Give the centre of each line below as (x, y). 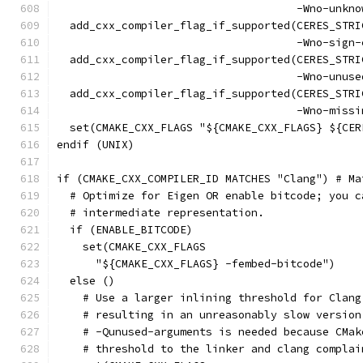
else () (86, 281)
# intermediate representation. (160, 213)
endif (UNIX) (96, 145)
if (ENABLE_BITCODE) (125, 230)
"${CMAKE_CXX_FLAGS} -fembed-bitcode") (196, 264)
